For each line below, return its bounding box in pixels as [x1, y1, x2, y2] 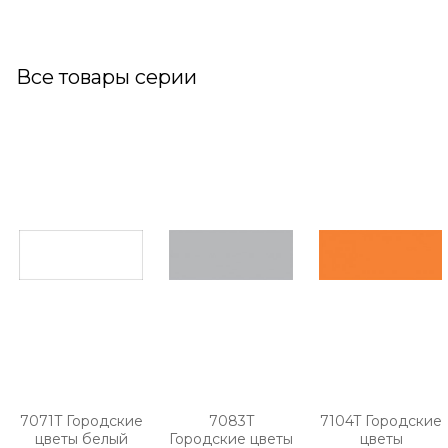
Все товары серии [16, 64, 197, 89]
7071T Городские [19, 412, 143, 431]
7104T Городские [320, 412, 442, 431]
